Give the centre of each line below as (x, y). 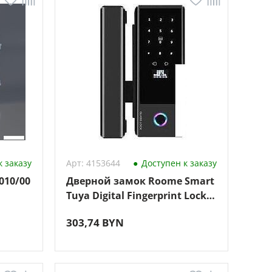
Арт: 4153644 (93, 163)
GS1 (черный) (100, 210)
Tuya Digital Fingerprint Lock (136, 195)
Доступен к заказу (178, 163)
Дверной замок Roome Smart (140, 181)
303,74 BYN (95, 223)
